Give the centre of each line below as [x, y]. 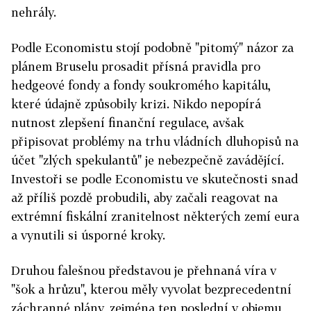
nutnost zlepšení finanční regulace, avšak [127, 123]
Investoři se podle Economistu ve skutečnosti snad [154, 179]
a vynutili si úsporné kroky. [88, 235]
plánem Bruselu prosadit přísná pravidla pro [136, 66]
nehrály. [34, 12]
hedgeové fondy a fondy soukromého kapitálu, [141, 85]
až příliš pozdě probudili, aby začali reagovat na [144, 197]
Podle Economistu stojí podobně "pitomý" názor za [152, 48]
